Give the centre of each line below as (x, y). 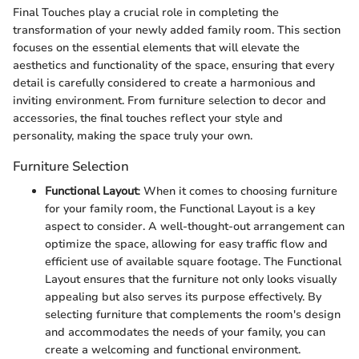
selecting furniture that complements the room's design (193, 315)
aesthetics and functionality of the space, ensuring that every (173, 65)
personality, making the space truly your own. (133, 136)
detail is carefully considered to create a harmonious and (164, 83)
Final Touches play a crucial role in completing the (146, 12)
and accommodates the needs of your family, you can (185, 333)
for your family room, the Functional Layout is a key (180, 209)
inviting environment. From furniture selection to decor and (169, 101)
